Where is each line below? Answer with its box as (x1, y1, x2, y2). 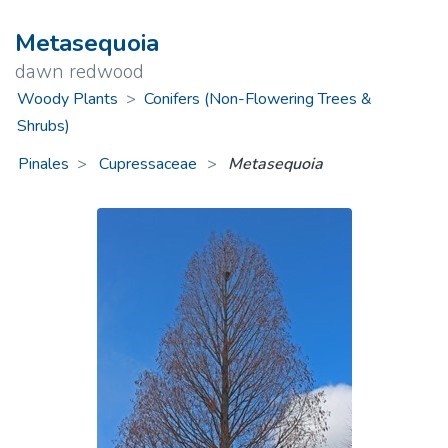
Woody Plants (16, 87, 118, 110)
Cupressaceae (99, 152, 202, 175)
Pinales (18, 152, 70, 175)
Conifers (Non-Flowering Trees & (143, 87, 372, 110)
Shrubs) (16, 114, 70, 137)
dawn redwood (15, 59, 144, 85)
